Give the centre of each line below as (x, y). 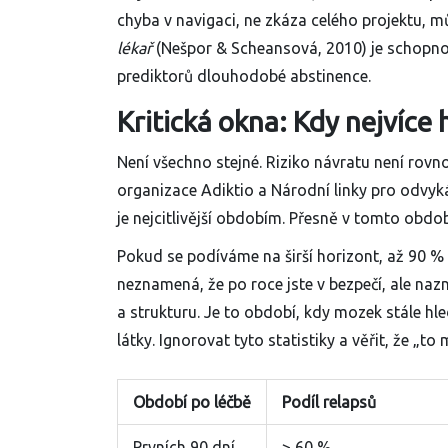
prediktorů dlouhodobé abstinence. (244, 76)
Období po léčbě (192, 402)
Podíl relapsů (329, 402)
